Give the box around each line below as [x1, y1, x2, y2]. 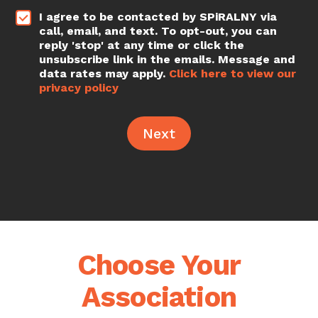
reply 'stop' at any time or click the [39, 38, 245, 52]
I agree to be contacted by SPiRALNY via [39, 9, 278, 23]
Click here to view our [169, 66, 297, 80]
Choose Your [77, 248, 241, 282]
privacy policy [39, 80, 119, 94]
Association [81, 280, 237, 314]
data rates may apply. [39, 66, 170, 80]
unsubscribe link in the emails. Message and [39, 52, 296, 66]
